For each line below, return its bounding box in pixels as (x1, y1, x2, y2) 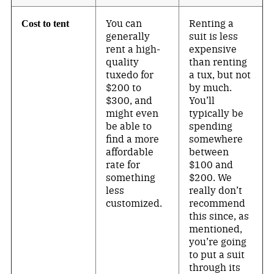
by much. (189, 81, 232, 94)
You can (106, 17, 143, 29)
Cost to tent (21, 18, 70, 29)
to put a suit (189, 248, 245, 261)
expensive (189, 42, 237, 55)
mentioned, (189, 222, 243, 235)
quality (106, 55, 139, 68)
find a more (106, 132, 160, 145)
